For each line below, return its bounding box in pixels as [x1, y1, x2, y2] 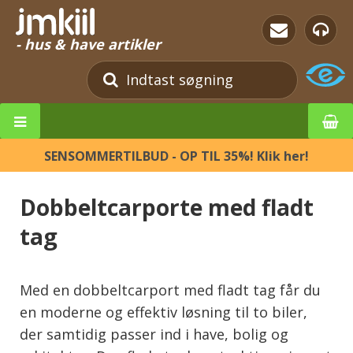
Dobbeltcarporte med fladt [20, 191, 314, 222]
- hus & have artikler [16, 34, 161, 54]
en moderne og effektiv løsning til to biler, [20, 302, 307, 321]
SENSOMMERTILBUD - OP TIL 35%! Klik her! [44, 147, 309, 165]
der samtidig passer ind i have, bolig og [20, 324, 288, 344]
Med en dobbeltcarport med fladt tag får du [20, 280, 321, 299]
